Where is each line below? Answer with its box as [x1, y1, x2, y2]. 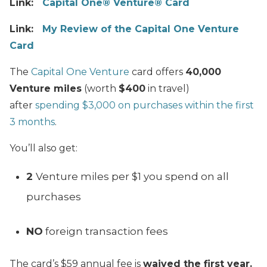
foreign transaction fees [43, 225, 168, 238]
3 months [10, 116, 55, 128]
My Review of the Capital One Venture [42, 23, 239, 35]
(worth [82, 83, 119, 95]
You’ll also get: [10, 142, 77, 154]
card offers [129, 66, 185, 78]
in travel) [145, 83, 190, 95]
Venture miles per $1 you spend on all [36, 170, 229, 183]
